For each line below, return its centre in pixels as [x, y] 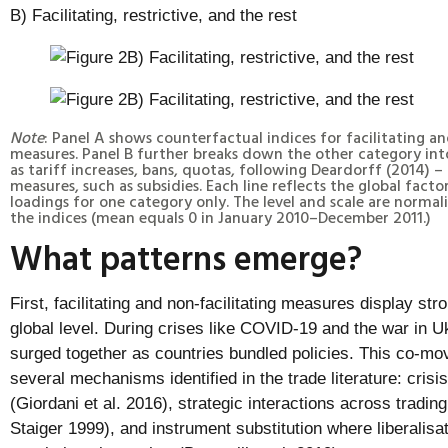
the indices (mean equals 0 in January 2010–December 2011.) [220, 216]
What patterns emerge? [190, 257]
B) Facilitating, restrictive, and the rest [153, 15]
